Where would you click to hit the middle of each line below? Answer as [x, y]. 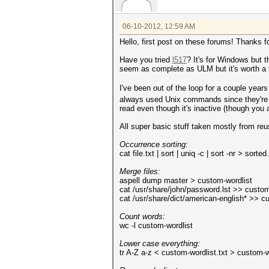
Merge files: [140, 171]
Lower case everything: [160, 243]
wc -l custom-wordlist [156, 225]
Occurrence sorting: [154, 144]
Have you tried [146, 60]
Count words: [142, 216]
